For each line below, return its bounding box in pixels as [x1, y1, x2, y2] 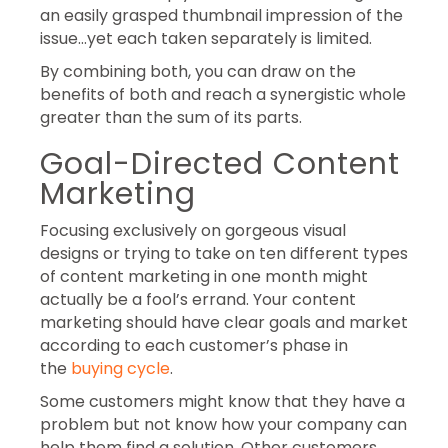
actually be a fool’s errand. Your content [40, 287, 356, 311]
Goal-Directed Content [40, 142, 400, 185]
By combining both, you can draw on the [40, 59, 356, 83]
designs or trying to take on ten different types [40, 241, 408, 265]
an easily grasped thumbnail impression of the [40, 3, 403, 27]
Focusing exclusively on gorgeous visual [40, 218, 346, 242]
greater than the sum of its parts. [40, 105, 302, 129]
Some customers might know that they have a [40, 389, 405, 413]
